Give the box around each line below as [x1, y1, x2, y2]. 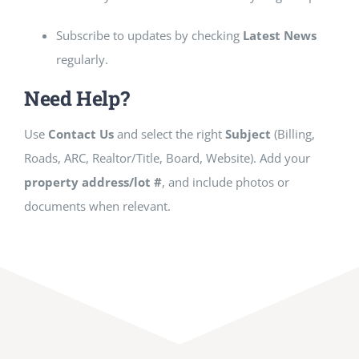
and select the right [113, 125, 225, 142]
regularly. [55, 50, 108, 67]
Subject [224, 125, 271, 142]
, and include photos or [161, 173, 289, 190]
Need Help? [23, 84, 130, 111]
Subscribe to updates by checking [55, 26, 243, 43]
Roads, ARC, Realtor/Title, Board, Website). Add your [23, 149, 310, 166]
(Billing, [270, 125, 315, 142]
